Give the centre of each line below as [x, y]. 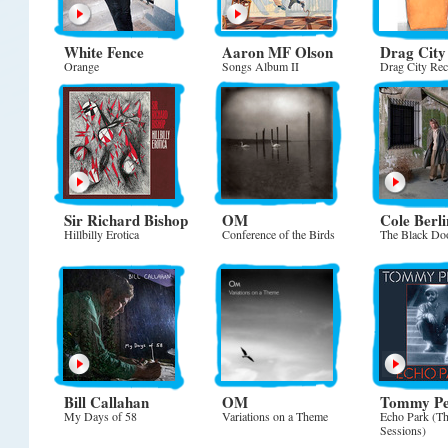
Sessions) [403, 430]
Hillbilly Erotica [101, 234]
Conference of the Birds [278, 234]
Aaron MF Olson [277, 52]
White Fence [104, 52]
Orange [81, 66]
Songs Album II [260, 66]
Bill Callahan [106, 402]
